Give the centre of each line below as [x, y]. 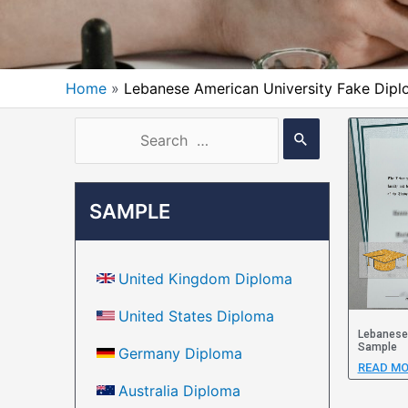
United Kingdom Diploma [205, 278]
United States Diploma [196, 316]
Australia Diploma [179, 390]
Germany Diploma [180, 353]
